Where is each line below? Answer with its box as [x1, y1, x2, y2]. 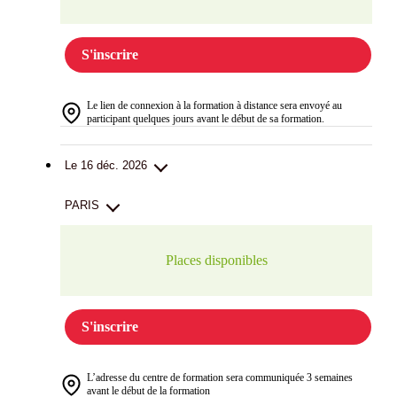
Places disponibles [165, 253, 268, 269]
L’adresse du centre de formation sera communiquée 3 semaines [87, 371, 353, 385]
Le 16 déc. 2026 [65, 159, 147, 173]
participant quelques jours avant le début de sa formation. [87, 113, 324, 126]
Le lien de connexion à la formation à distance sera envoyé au [87, 99, 342, 113]
